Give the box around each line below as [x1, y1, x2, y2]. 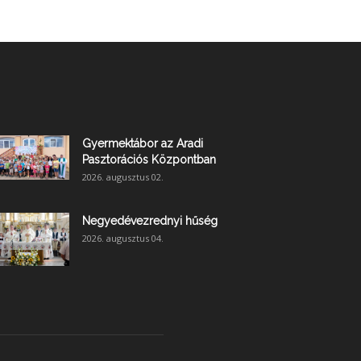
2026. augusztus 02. [82, 170, 164, 183]
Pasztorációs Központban [82, 152, 216, 166]
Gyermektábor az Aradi [82, 136, 203, 150]
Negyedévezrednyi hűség [82, 214, 218, 227]
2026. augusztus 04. [82, 231, 164, 244]
